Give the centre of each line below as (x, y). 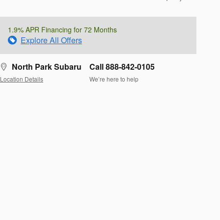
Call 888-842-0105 (122, 67)
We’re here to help (114, 79)
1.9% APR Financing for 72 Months (62, 30)
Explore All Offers (51, 40)
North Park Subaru (47, 67)
